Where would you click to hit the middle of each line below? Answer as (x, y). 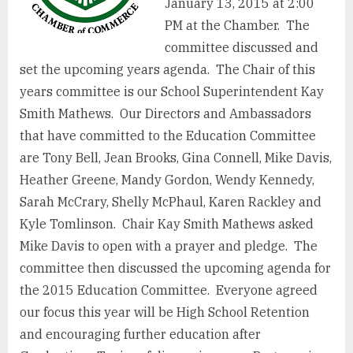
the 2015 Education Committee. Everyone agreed (169, 290)
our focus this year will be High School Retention (165, 312)
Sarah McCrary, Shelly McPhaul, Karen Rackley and (171, 202)
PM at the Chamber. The (237, 26)
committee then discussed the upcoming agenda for (175, 268)
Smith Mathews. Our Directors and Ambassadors (165, 114)
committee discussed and (242, 48)
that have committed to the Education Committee (168, 136)
